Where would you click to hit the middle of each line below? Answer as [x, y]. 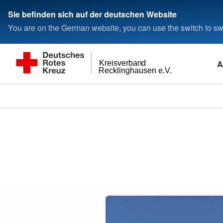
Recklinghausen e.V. [135, 71]
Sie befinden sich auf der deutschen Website [92, 14]
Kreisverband [122, 63]
